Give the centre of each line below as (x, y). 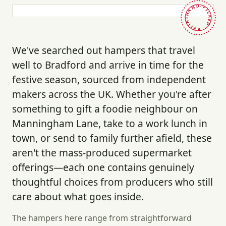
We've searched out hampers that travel (104, 50)
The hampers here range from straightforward (102, 218)
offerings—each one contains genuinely (103, 167)
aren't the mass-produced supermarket (102, 153)
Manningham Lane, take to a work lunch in (110, 124)
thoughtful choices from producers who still (112, 182)
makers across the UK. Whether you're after (112, 94)
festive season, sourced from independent (109, 80)
